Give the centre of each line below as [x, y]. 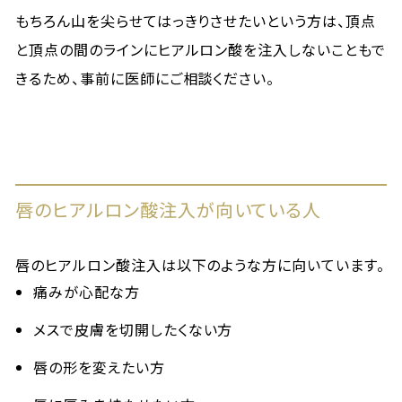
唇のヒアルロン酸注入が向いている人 [169, 210]
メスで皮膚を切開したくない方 [133, 329]
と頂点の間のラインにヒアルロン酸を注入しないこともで [201, 49]
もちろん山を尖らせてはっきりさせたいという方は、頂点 [196, 21]
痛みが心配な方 [87, 292]
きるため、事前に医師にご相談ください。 [145, 78]
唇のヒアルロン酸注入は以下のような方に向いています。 [200, 265]
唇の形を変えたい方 [99, 367]
